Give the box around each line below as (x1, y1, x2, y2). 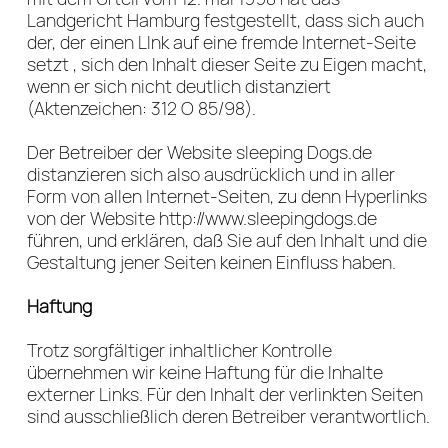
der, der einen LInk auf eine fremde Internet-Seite (27, 30, 416, 54)
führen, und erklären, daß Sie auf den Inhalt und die (27, 228, 427, 252)
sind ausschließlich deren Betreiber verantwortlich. (27, 404, 430, 428)
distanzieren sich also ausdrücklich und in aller (27, 162, 395, 186)
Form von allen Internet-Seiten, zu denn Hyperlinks (27, 184, 427, 208)
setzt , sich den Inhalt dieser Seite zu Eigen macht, (27, 52, 427, 76)
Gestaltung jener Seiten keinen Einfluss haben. (27, 250, 396, 274)
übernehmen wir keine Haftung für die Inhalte (27, 360, 383, 384)
